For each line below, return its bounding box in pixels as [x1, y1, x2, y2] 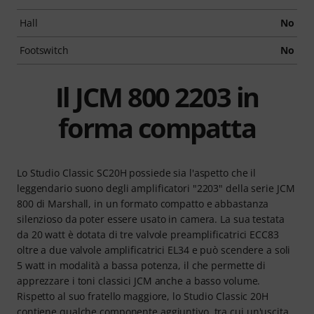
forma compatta [58, 109, 256, 146]
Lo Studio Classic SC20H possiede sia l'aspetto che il [17, 165, 257, 179]
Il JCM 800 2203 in [55, 78, 259, 115]
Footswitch [20, 43, 69, 57]
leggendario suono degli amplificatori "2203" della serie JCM [17, 181, 295, 195]
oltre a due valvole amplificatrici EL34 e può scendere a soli [17, 243, 291, 257]
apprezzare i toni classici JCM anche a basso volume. [17, 273, 261, 287]
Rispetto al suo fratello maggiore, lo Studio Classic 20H [17, 289, 268, 303]
